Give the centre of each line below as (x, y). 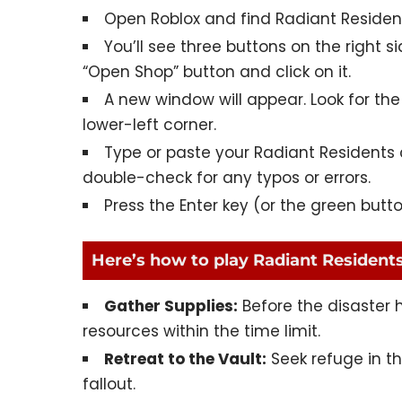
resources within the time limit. (201, 331)
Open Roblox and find (190, 19)
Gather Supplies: (171, 306)
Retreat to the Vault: (185, 358)
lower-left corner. (149, 125)
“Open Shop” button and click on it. (217, 72)
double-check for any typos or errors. (227, 178)
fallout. (109, 384)
